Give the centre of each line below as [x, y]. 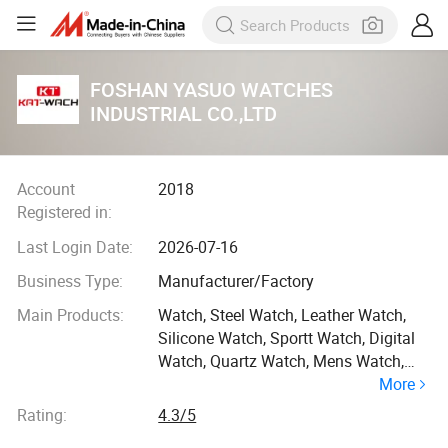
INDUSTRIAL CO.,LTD [184, 113]
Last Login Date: [74, 246]
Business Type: [69, 281]
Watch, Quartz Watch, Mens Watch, [281, 361]
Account [45, 189]
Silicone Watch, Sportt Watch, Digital [287, 338]
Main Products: [70, 315]
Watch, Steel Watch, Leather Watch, [282, 315]
